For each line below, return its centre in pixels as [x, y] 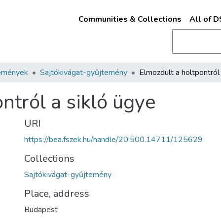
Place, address [57, 194]
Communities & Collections [130, 19]
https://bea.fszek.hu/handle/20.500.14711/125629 [113, 140]
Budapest [41, 210]
